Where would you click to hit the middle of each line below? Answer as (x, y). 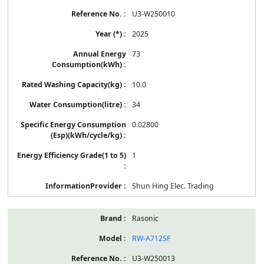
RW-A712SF (151, 238)
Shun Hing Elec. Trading (173, 186)
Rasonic (145, 218)
